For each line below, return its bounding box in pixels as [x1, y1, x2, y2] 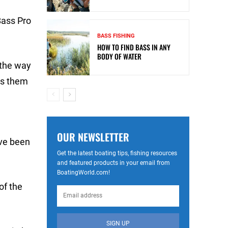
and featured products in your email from [57, 159, 170, 166]
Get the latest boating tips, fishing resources [57, 149, 177, 157]
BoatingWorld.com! [57, 168, 110, 176]
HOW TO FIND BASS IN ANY [97, 42, 170, 53]
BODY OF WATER [97, 51, 141, 62]
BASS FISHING [97, 33, 135, 40]
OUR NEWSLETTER [57, 129, 129, 145]
